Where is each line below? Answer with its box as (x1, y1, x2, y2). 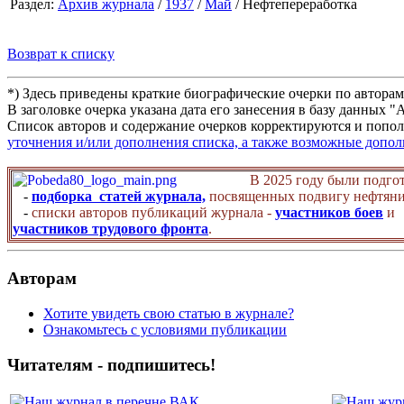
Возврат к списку (7, 46, 115, 62)
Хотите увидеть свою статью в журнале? (43, 305, 294, 321)
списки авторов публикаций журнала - (32, 205, 275, 221)
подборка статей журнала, (32, 188, 206, 205)
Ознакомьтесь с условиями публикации (43, 321, 287, 337)
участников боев (275, 205, 383, 221)
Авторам (7, 269, 77, 289)
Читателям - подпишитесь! (7, 354, 216, 374)
